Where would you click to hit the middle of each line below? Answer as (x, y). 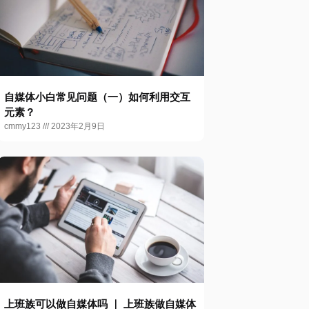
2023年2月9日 (77, 126)
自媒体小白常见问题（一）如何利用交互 (97, 97)
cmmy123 (23, 126)
